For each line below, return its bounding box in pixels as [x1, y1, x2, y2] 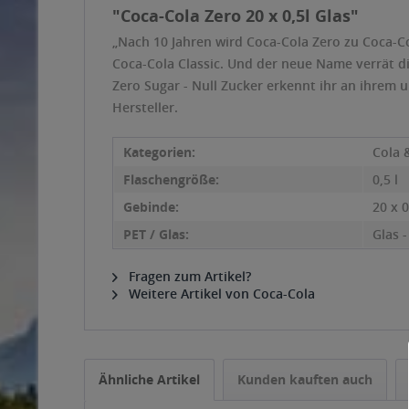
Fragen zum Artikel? [125, 267, 251, 285]
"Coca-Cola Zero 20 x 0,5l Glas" [112, 5, 359, 26]
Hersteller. [112, 99, 178, 116]
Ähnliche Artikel [99, 371, 200, 388]
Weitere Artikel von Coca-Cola [125, 285, 315, 302]
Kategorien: [123, 143, 195, 161]
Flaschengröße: [123, 171, 219, 188]
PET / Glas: [123, 225, 189, 243]
